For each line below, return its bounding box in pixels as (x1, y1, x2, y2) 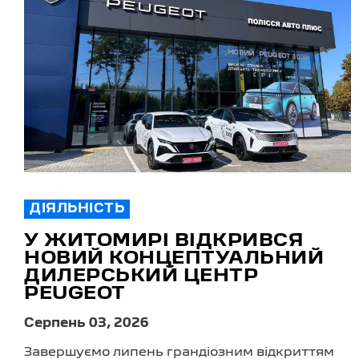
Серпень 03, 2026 (24, 318, 149, 330)
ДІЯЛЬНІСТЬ (30, 204, 124, 216)
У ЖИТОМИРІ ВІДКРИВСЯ (24, 233, 303, 250)
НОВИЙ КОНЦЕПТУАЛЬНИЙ (24, 251, 324, 268)
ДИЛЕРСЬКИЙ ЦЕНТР (24, 268, 258, 285)
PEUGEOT (24, 286, 126, 303)
